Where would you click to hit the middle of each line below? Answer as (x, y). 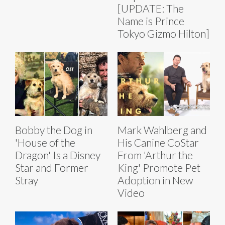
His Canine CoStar (158, 143)
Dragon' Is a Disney (58, 155)
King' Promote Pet (159, 168)
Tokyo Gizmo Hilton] (163, 34)
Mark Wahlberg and (162, 130)
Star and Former (52, 168)
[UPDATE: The (151, 9)
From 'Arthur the (155, 155)
